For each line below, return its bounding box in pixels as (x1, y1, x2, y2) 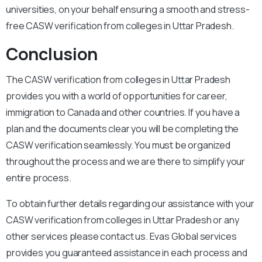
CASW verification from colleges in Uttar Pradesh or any (6, 213, 239, 227)
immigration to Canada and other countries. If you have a (6, 106, 240, 119)
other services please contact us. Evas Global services (6, 230, 237, 243)
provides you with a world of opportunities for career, (6, 89, 227, 103)
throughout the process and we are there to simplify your (6, 155, 246, 168)
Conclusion (6, 42, 98, 66)
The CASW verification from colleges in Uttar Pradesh (6, 73, 230, 87)
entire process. (6, 171, 71, 185)
